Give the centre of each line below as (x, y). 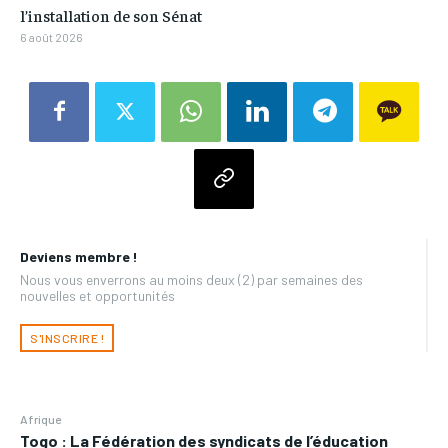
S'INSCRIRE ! (67, 337)
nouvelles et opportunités (97, 295)
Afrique (40, 418)
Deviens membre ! (79, 256)
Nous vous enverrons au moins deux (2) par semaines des (191, 279)
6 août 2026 (51, 36)
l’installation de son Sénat (111, 14)
